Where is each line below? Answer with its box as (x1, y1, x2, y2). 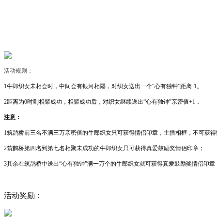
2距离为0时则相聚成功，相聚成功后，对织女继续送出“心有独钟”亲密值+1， (4, 98, 201, 106)
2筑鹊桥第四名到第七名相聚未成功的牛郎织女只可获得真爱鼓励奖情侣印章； (4, 145, 204, 152)
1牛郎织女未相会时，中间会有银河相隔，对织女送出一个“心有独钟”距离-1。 (4, 83, 202, 90)
